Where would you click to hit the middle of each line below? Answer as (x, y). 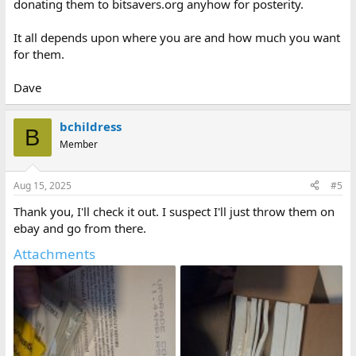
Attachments (54, 253)
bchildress (90, 126)
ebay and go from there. (79, 228)
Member (78, 144)
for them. (39, 54)
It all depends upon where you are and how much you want (176, 37)
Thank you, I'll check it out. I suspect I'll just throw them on (174, 211)
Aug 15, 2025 (42, 185)
